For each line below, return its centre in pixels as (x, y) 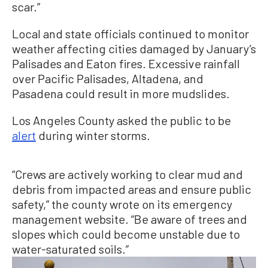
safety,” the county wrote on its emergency (122, 204)
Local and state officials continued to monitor (130, 33)
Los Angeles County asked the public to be (121, 120)
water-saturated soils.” (70, 249)
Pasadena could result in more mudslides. (121, 93)
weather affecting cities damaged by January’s (134, 48)
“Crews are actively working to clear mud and (127, 174)
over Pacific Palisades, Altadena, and (108, 78)
